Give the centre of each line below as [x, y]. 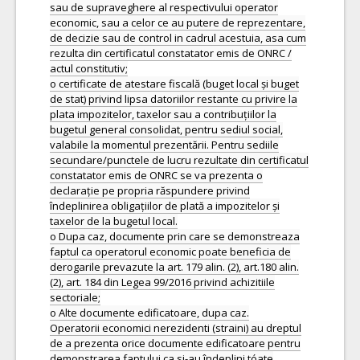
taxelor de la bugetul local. [114, 221]
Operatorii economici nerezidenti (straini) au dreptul [176, 328]
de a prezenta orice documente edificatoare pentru [175, 343]
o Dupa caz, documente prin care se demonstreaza [175, 236]
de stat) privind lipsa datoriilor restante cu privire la [174, 99]
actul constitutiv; [89, 68]
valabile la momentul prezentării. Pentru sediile [164, 145]
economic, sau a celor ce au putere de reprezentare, [178, 22]
